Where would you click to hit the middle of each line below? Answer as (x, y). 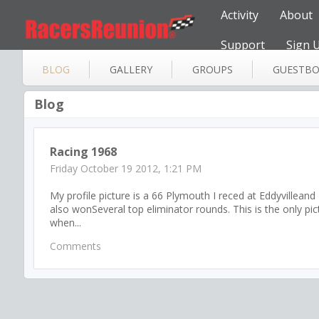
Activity (240, 15)
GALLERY (131, 69)
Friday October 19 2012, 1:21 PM (126, 168)
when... (66, 223)
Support (243, 45)
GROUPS (213, 69)
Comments (75, 246)
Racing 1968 (83, 152)
